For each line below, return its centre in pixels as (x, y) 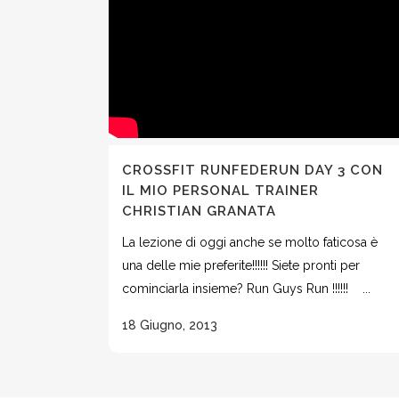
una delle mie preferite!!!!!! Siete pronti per (241, 265)
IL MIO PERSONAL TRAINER (220, 191)
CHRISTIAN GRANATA (199, 211)
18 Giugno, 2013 (170, 325)
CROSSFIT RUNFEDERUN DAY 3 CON (252, 170)
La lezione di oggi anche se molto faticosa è (250, 242)
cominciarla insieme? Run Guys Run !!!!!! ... (246, 289)
